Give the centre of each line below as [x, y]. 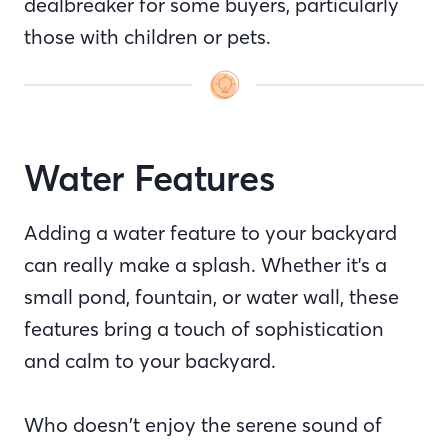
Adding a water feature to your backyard [210, 232]
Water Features [154, 178]
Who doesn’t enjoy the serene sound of [203, 424]
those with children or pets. [147, 36]
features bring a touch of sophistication [204, 328]
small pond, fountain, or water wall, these [211, 296]
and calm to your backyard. [152, 360]
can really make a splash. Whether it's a [205, 264]
